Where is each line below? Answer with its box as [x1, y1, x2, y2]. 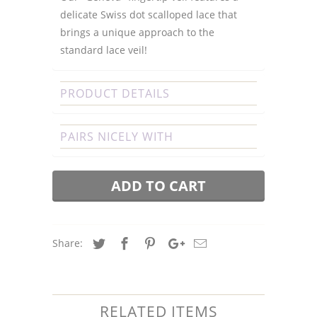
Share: [52, 236, 86, 250]
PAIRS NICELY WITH [60, 128, 173, 144]
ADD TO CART [111, 175, 206, 195]
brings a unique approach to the [60, 25, 214, 39]
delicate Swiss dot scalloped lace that [60, 7, 237, 21]
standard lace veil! [60, 42, 147, 57]
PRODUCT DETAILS [60, 85, 170, 101]
